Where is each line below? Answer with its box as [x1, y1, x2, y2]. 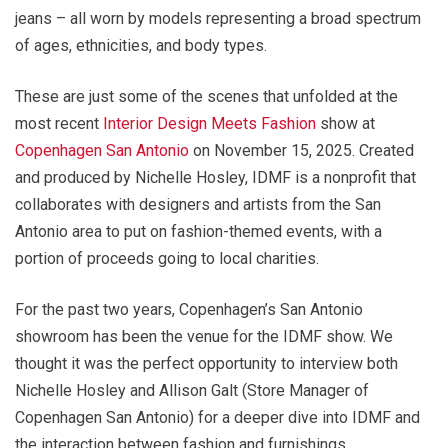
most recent [15, 114, 103, 134]
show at [316, 114, 375, 134]
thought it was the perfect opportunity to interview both [15, 354, 398, 374]
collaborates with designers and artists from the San [15, 195, 381, 215]
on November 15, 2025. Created [189, 141, 414, 161]
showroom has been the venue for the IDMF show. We [15, 327, 393, 347]
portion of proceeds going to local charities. [15, 249, 319, 269]
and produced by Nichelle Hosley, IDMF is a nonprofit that [15, 168, 416, 188]
